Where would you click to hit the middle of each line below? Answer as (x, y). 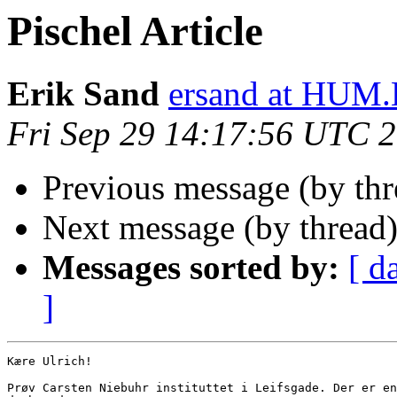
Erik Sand (83, 94)
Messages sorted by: (191, 268)
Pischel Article (135, 31)
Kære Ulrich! (50, 362)
